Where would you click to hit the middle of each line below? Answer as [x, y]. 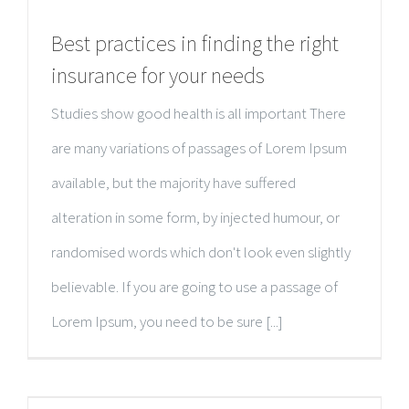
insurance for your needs [158, 75]
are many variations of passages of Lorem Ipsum [199, 148]
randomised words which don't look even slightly [201, 252]
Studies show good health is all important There [199, 113]
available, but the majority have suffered [173, 183]
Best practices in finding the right [195, 43]
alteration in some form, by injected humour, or [195, 217]
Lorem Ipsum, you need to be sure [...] [167, 321]
